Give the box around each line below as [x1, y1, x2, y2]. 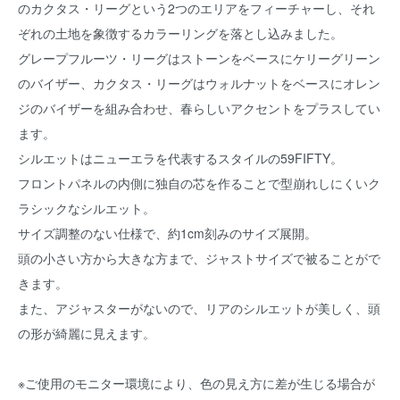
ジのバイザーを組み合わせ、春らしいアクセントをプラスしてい [18, 99, 380, 117]
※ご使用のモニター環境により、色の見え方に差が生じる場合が [18, 374, 375, 392]
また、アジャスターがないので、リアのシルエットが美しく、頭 [18, 299, 380, 317]
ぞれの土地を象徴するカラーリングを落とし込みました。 [18, 24, 343, 42]
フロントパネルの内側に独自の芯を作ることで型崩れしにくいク [18, 174, 380, 192]
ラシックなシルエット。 [18, 199, 155, 217]
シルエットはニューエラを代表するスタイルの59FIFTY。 [18, 149, 343, 167]
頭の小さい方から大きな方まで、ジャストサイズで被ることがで [18, 249, 380, 267]
